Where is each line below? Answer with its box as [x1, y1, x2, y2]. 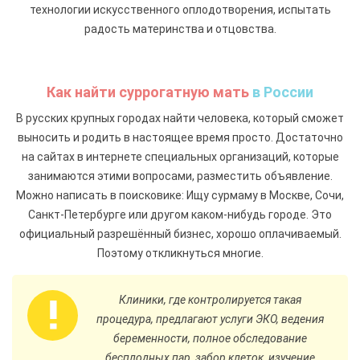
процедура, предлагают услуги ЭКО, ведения [96, 312, 324, 325]
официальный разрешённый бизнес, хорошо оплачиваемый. [18, 227, 342, 240]
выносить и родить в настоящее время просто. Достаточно [17, 130, 343, 144]
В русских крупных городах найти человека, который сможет [16, 111, 344, 125]
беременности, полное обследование [112, 331, 307, 345]
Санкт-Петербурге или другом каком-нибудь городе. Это [28, 207, 332, 221]
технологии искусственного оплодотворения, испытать [29, 2, 331, 16]
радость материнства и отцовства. [84, 22, 276, 35]
